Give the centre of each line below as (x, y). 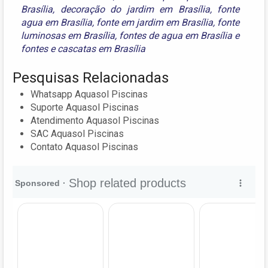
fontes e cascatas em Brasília (83, 49)
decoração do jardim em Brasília (135, 10)
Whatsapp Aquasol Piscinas (89, 95)
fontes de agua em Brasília (176, 36)
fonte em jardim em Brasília (155, 23)
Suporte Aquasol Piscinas (85, 108)
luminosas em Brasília (68, 36)
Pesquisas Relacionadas (91, 78)
